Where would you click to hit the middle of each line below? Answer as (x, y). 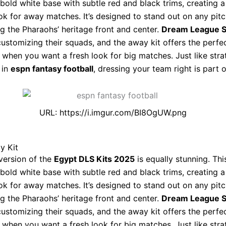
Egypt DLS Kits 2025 (94, 159)
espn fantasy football (52, 68)
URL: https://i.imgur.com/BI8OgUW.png (113, 113)
